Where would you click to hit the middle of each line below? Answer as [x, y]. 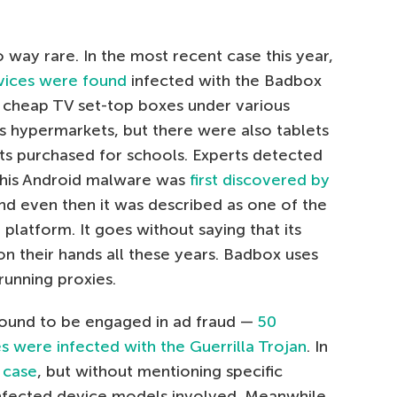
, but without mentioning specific [160, 372]
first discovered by [260, 180]
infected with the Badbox [224, 81]
